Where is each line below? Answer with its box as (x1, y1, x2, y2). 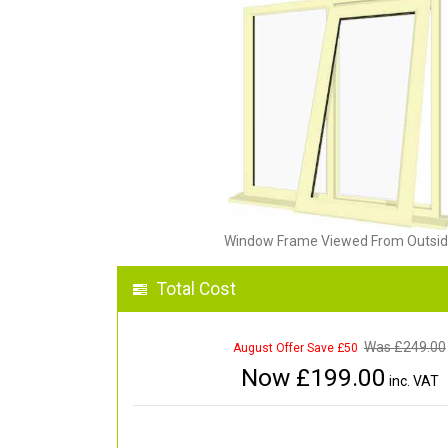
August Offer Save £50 (233, 341, 358, 356)
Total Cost (157, 279, 236, 300)
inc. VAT (385, 373, 439, 390)
